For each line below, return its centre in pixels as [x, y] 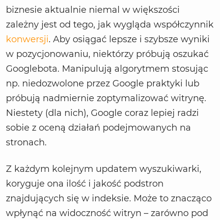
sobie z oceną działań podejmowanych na [98, 128]
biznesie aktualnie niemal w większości [93, 10]
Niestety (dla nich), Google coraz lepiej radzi [102, 113]
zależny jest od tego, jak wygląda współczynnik [110, 25]
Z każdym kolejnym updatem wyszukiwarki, [104, 169]
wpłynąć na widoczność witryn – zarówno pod [107, 213]
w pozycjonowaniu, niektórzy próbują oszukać [107, 54]
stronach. [26, 143]
